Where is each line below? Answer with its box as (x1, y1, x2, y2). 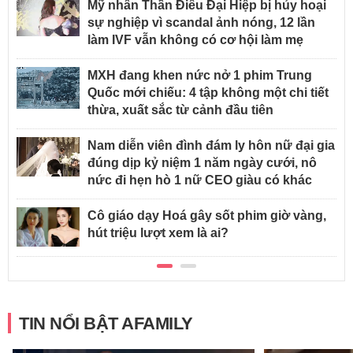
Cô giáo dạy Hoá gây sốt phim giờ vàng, (87, 209, 326, 223)
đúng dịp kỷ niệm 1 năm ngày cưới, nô (87, 156, 317, 170)
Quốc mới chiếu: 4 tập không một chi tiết (87, 86, 329, 100)
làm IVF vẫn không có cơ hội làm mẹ (87, 33, 303, 47)
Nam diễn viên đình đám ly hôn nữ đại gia (87, 139, 335, 153)
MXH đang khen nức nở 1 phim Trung (87, 69, 312, 83)
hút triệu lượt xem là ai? (87, 226, 229, 240)
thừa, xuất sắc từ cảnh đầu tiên (87, 103, 273, 117)
